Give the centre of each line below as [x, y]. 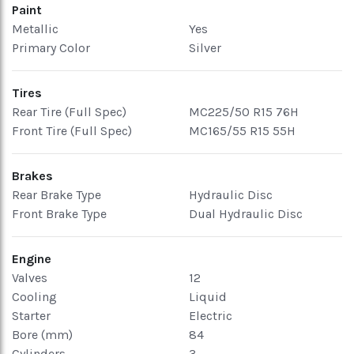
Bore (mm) [42, 335]
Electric [211, 316]
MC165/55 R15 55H [242, 131]
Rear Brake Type [56, 195]
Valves [30, 278]
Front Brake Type [59, 214]
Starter [31, 316]
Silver [205, 48]
